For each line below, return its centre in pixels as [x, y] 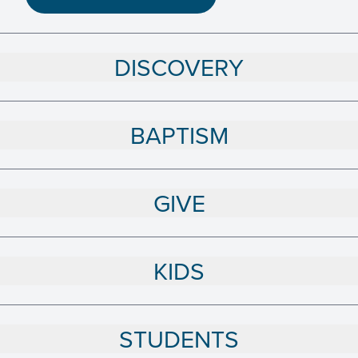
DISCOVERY [179, 68]
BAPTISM [179, 135]
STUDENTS [179, 339]
